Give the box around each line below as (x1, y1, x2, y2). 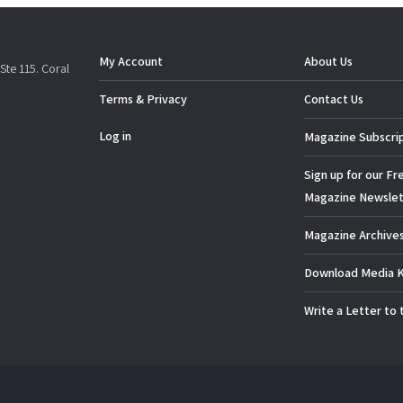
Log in (99, 128, 131, 144)
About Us (304, 53, 353, 69)
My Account (99, 53, 163, 69)
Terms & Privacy (99, 91, 187, 107)
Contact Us (304, 91, 363, 107)
